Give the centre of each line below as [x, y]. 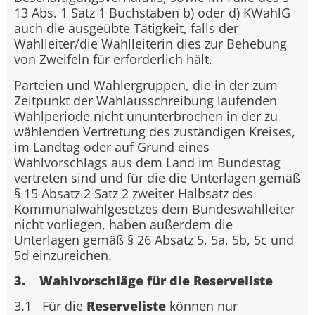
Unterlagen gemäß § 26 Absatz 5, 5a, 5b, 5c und [154, 239]
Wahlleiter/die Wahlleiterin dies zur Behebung [150, 44]
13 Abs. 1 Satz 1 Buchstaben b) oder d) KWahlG [152, 13]
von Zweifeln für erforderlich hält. [113, 59]
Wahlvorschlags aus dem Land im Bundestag [147, 162]
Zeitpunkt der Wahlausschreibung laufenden [146, 100]
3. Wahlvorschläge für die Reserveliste [143, 280]
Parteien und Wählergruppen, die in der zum [146, 85]
